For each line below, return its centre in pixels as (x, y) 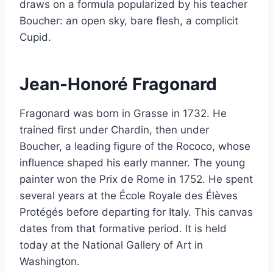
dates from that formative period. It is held (123, 228)
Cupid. (35, 37)
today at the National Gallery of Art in (111, 245)
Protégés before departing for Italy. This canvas (136, 212)
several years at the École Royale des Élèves (129, 195)
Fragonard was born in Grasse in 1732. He (123, 113)
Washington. (50, 261)
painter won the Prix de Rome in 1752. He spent (136, 179)
